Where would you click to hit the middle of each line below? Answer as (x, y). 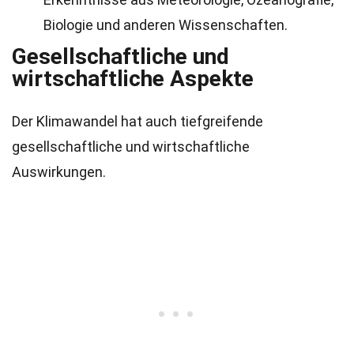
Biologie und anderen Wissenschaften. (166, 25)
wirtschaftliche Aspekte (133, 79)
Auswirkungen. (59, 172)
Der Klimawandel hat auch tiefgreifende (137, 121)
